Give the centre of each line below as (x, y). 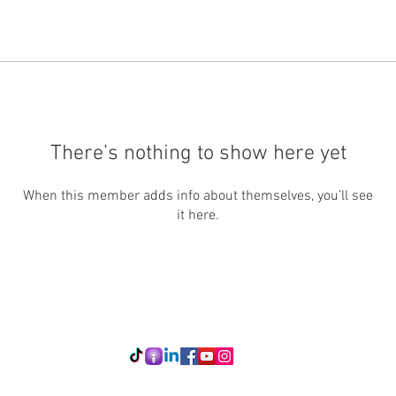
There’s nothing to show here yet (198, 154)
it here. (198, 216)
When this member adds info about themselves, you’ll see (198, 196)
